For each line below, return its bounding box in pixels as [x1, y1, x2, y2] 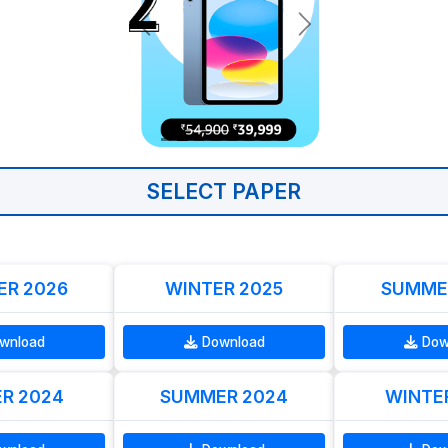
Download [197, 333, 265, 350]
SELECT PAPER [147, 179, 301, 205]
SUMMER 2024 [160, 385, 288, 407]
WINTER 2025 [165, 277, 283, 299]
